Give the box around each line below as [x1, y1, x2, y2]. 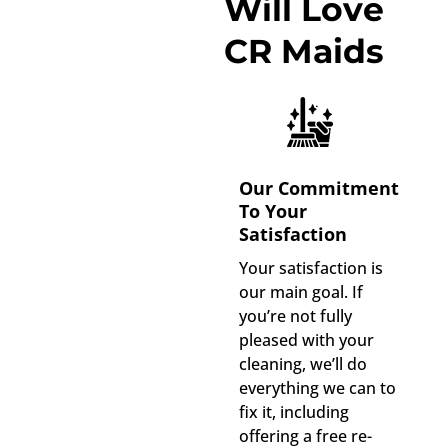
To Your [239, 199, 307, 224]
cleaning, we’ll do [239, 353, 367, 376]
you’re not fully [239, 305, 352, 328]
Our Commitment [239, 176, 399, 201]
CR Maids [224, 31, 384, 72]
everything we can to [239, 377, 396, 400]
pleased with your [239, 329, 374, 352]
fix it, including [239, 401, 349, 424]
